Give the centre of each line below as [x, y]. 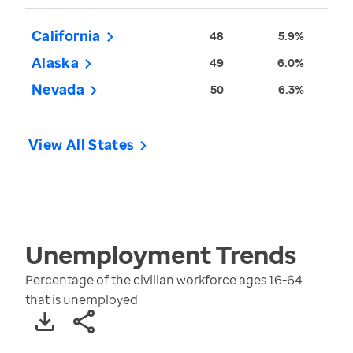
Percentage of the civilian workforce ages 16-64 [164, 280]
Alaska [56, 63]
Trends [254, 255]
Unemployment [118, 255]
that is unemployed [82, 300]
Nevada [58, 89]
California [66, 36]
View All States [82, 145]
